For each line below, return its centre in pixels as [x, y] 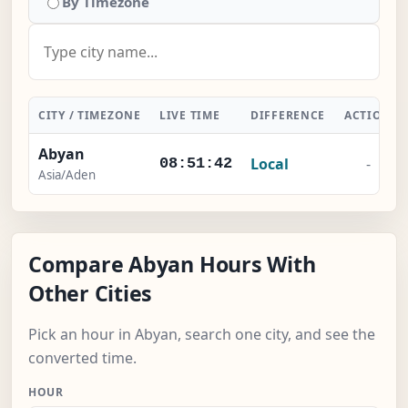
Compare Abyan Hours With [172, 265]
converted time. [82, 358]
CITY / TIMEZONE [90, 116]
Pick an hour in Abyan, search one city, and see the [202, 335]
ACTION [368, 116]
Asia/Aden [67, 175]
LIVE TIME [190, 116]
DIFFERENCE [288, 116]
